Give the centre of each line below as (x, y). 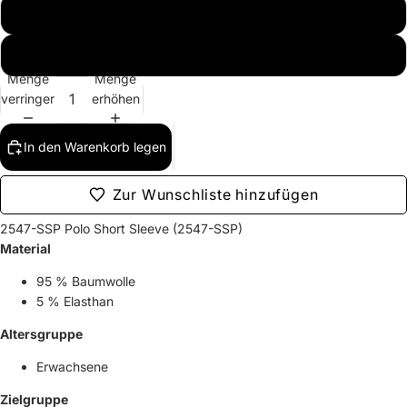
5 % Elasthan (75, 301)
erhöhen (115, 99)
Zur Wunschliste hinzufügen (215, 194)
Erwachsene (72, 366)
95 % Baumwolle (86, 281)
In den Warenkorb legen (95, 146)
